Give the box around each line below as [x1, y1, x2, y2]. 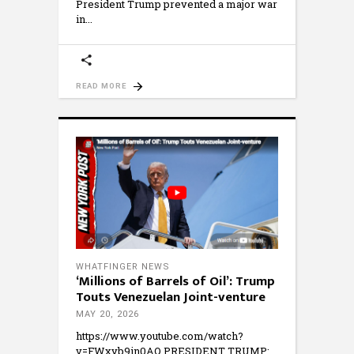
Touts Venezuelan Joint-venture [76, 286, 265, 309]
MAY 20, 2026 [76, 309, 139, 320]
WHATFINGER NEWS [76, 262, 170, 273]
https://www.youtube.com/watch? [76, 329, 243, 344]
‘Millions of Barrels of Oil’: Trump [76, 270, 275, 293]
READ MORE [76, 81, 126, 91]
